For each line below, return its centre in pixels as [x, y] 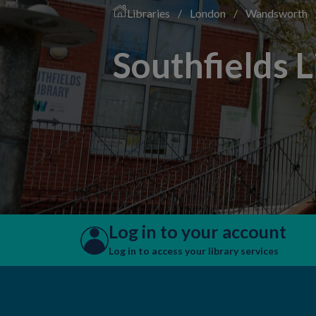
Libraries [150, 13]
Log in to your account [197, 231]
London [209, 13]
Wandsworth [278, 13]
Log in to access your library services [194, 251]
